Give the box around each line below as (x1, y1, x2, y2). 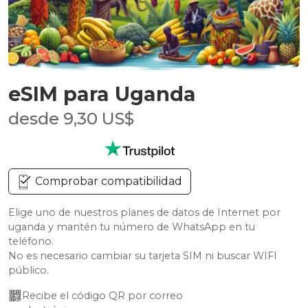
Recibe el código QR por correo (22, 289, 186, 302)
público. (8, 264, 49, 276)
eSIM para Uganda (8, 82, 196, 106)
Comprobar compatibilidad (32, 175, 182, 188)
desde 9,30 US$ (8, 109, 134, 129)
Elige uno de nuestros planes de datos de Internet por (8, 206, 280, 219)
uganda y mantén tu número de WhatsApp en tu (8, 221, 255, 233)
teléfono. (8, 235, 54, 247)
